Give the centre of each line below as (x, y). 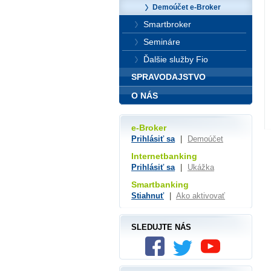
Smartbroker (167, 24)
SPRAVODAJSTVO (168, 77)
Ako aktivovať (201, 195)
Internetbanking (164, 156)
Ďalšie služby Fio (176, 59)
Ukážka (201, 167)
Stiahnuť (148, 195)
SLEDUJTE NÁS (161, 227)
